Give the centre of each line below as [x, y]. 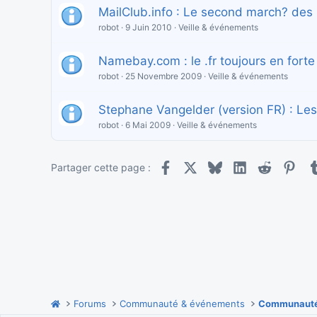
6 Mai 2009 [148, 125]
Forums [90, 304]
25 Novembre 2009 [163, 76]
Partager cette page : [101, 168]
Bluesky [239, 166]
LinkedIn [266, 166]
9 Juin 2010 [149, 28]
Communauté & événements [183, 304]
